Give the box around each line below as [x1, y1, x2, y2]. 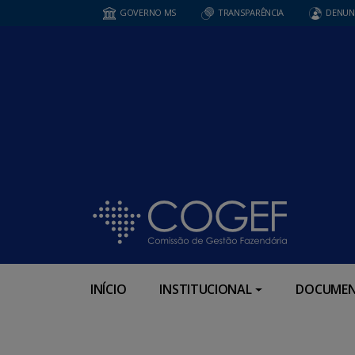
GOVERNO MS [120, 6, 176, 18]
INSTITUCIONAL [159, 280, 252, 298]
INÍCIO [90, 280, 127, 298]
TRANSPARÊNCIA [218, 6, 284, 18]
